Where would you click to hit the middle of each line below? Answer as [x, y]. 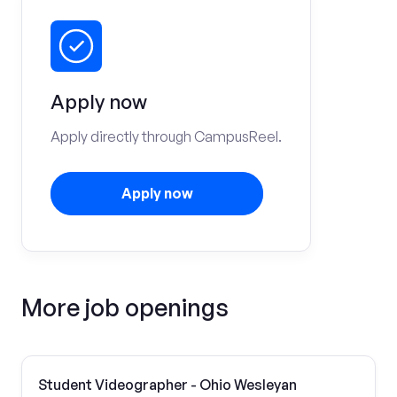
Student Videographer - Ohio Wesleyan [167, 385]
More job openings [125, 307]
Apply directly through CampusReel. [166, 136]
